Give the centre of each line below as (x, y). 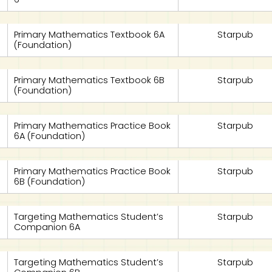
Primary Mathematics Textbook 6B (90, 80)
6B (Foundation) (50, 182)
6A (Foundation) (50, 136)
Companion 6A (47, 227)
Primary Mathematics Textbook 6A (90, 35)
